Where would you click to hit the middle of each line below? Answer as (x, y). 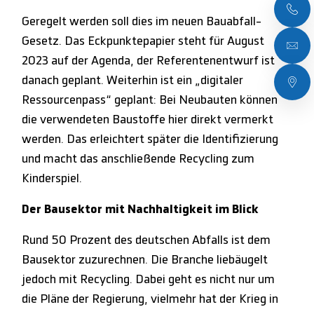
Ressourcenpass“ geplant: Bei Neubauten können (150, 100)
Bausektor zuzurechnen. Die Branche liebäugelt (145, 260)
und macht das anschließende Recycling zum (138, 159)
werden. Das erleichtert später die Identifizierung (150, 139)
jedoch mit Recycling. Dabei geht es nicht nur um (149, 279)
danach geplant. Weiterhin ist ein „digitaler (133, 80)
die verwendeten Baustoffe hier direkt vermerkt (148, 120)
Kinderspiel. (52, 178)
